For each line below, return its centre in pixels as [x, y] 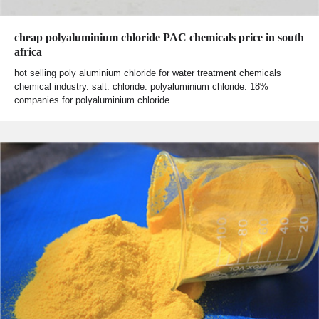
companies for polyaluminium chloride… [96, 100]
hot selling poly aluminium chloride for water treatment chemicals [148, 73]
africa [28, 52]
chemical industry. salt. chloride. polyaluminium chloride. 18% [141, 87]
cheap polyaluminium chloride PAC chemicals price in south [159, 38]
